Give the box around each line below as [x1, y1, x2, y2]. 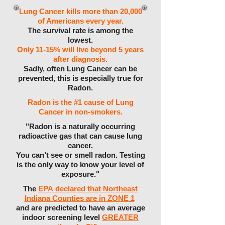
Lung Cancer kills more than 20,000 [19, 7, 142, 16]
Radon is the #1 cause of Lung [27, 98, 134, 106]
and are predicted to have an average [16, 203, 145, 212]
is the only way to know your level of [17, 160, 144, 169]
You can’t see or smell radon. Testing [16, 151, 145, 159]
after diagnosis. [53, 55, 107, 63]
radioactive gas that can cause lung [19, 132, 142, 140]
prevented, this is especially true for [18, 74, 143, 82]
